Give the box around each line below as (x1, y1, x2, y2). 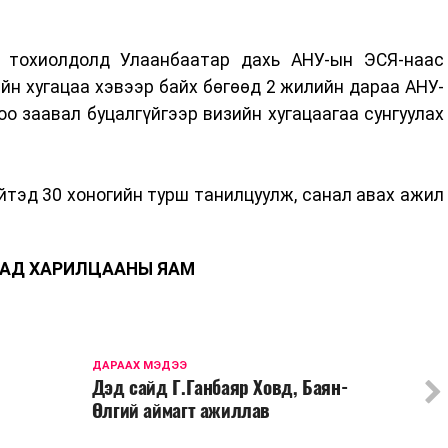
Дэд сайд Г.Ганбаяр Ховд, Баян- (91, 373, 348, 400)
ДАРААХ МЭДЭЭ (91, 358, 187, 372)
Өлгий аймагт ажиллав (91, 396, 271, 423)
